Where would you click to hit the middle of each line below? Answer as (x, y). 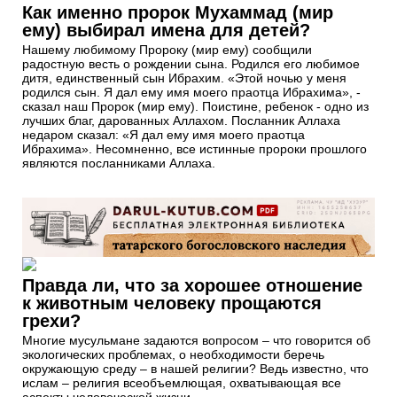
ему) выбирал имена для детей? (166, 31)
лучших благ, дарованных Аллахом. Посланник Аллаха (181, 121)
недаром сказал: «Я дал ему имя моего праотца (163, 135)
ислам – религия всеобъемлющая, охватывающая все (182, 382)
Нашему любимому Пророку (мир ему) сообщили (167, 50)
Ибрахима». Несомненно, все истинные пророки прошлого (195, 149)
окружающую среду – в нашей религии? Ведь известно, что (195, 368)
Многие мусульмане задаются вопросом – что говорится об (196, 340)
